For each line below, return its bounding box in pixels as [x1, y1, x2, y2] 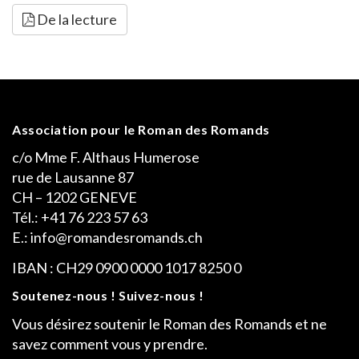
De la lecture [34, 10, 117, 28]
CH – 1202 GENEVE [12, 188, 137, 206]
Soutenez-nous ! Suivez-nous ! [12, 288, 204, 303]
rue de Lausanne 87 [12, 168, 134, 186]
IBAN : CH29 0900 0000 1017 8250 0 [12, 258, 241, 276]
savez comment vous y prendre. [12, 334, 208, 353]
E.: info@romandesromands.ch [12, 228, 203, 246]
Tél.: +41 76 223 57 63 [12, 208, 147, 226]
